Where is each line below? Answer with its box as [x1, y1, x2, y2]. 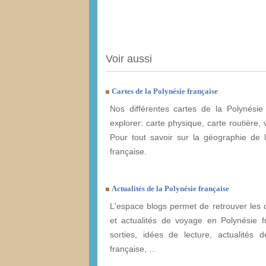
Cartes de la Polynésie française [112, 87, 218, 96]
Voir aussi [106, 53, 152, 65]
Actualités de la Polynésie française [112, 184, 229, 194]
